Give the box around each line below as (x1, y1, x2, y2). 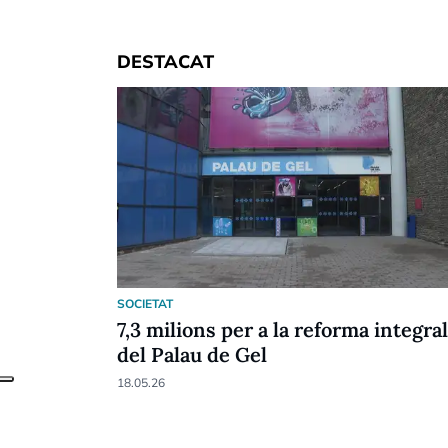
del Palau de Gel (117, 341, 267, 367)
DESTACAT (117, 49, 214, 73)
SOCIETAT (117, 295, 173, 311)
